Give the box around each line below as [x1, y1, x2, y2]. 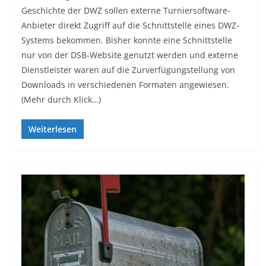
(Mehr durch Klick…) [21, 93, 101, 105]
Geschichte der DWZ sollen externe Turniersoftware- [21, 4, 230, 16]
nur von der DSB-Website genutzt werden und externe [21, 49, 238, 61]
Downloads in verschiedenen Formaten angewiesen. [21, 78, 229, 90]
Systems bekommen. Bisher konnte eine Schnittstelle [21, 34, 232, 46]
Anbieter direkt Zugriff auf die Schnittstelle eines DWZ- [21, 19, 239, 31]
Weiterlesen [28, 123, 77, 135]
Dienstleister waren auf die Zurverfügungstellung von [21, 64, 235, 75]
